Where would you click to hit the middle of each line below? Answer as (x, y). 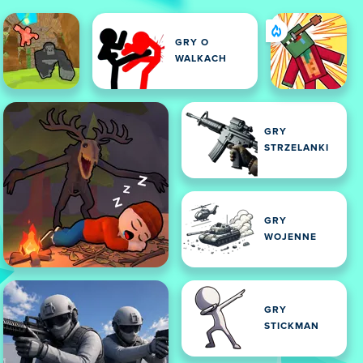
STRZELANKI (297, 148)
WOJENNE (290, 237)
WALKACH (201, 59)
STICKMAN (292, 327)
